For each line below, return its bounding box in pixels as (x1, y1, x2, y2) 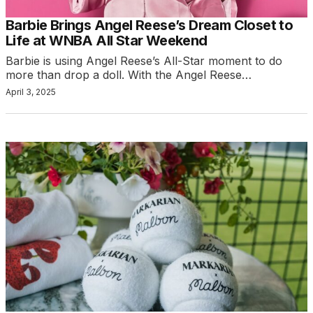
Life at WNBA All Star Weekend (6, 32, 208, 50)
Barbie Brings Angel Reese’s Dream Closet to (6, 17, 293, 34)
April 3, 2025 (6, 87, 56, 98)
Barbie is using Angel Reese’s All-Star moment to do (6, 54, 282, 68)
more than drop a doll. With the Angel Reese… (6, 68, 252, 82)
